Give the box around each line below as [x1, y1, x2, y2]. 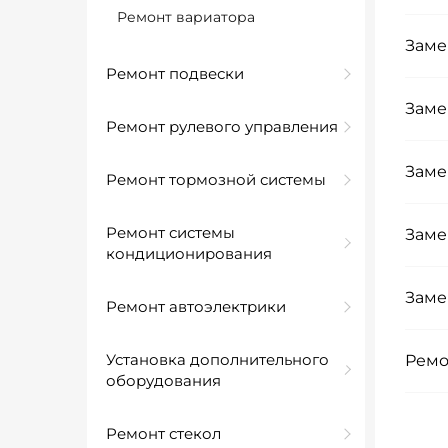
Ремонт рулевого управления [106, 117, 338, 136]
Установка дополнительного [106, 350, 329, 369]
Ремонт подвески [106, 64, 244, 83]
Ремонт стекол [106, 424, 221, 443]
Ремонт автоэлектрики [106, 297, 286, 316]
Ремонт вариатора [117, 8, 255, 26]
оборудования [106, 371, 221, 390]
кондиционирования [106, 244, 272, 263]
